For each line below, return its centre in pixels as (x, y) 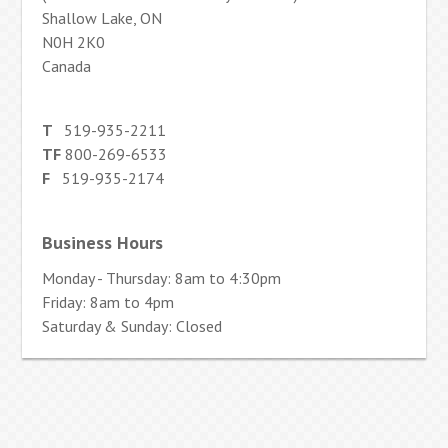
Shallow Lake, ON (102, 17)
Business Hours (103, 242)
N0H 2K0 (74, 41)
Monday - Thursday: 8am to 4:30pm (162, 277)
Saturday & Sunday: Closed (132, 325)
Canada (67, 65)
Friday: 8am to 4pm (108, 301)
